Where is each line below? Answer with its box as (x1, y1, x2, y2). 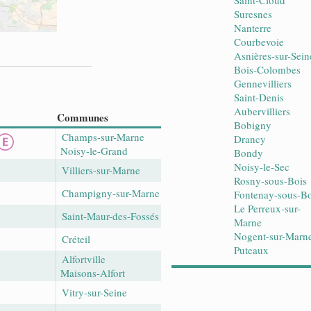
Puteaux (234, 243, 269, 257)
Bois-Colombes (234, 62, 301, 76)
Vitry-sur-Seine (62, 285, 127, 299)
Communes (57, 109, 108, 125)
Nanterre (234, 21, 271, 35)
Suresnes (234, 7, 272, 21)
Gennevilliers (234, 76, 292, 90)
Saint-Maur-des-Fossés (62, 208, 159, 223)
